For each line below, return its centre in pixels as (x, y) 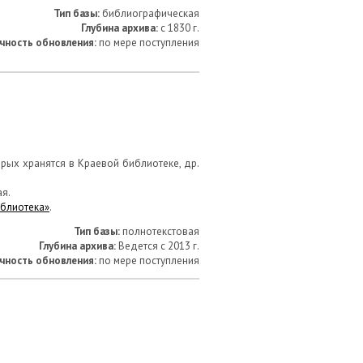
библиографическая (149, 13)
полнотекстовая (160, 231)
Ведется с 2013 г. (158, 246)
